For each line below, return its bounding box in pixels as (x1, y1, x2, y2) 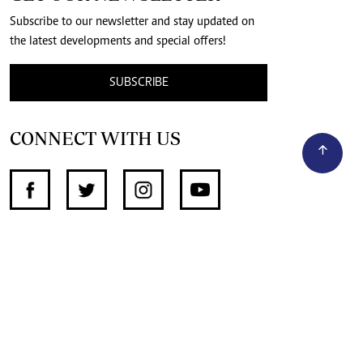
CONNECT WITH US (10, 127, 181, 150)
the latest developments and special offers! (10, 35, 226, 49)
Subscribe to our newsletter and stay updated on (10, 15, 254, 29)
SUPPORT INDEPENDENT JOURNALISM (10, 236, 340, 257)
